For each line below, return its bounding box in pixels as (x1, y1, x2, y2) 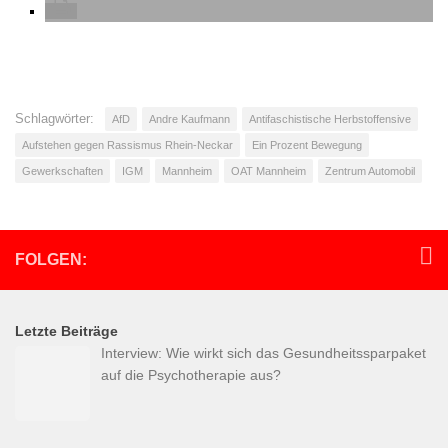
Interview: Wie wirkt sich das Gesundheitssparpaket (100, 345, 426, 362)
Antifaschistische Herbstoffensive (249, 113, 411, 126)
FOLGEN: (15, 251, 87, 269)
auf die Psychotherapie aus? (100, 367, 281, 384)
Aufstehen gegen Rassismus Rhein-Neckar (22, 139, 233, 152)
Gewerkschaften (22, 165, 103, 178)
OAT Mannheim (231, 165, 306, 178)
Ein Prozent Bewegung (252, 139, 362, 152)
